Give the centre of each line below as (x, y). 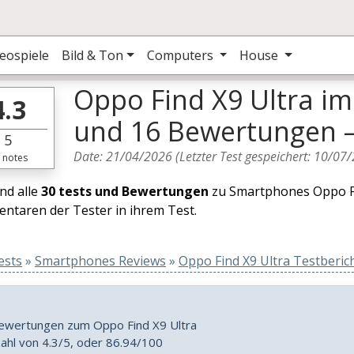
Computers (181, 55)
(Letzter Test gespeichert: (243, 156)
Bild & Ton (92, 55)
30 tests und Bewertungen (125, 191)
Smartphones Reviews (100, 261)
